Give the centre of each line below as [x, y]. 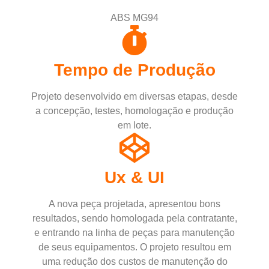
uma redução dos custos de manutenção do [134, 261]
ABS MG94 [134, 18]
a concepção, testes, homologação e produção [134, 111]
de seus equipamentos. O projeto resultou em [134, 247]
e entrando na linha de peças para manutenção [134, 233]
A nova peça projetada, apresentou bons [134, 204]
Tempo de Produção [134, 70]
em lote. [134, 125]
